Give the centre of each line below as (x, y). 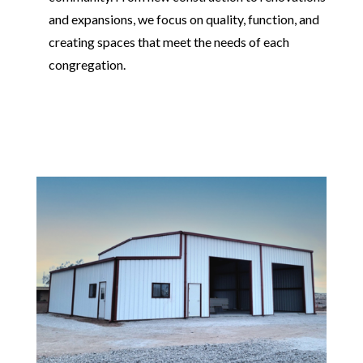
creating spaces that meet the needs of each (169, 41)
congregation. (87, 64)
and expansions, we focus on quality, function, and (184, 19)
